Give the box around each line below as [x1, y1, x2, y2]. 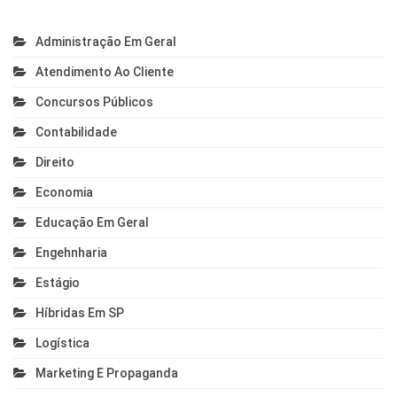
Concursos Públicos [35, 95, 153, 110]
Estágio [35, 276, 80, 291]
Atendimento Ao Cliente [35, 65, 174, 80]
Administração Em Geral [35, 35, 176, 50]
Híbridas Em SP [35, 306, 124, 321]
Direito [35, 155, 74, 170]
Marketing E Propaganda [35, 366, 178, 381]
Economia [35, 185, 93, 200]
